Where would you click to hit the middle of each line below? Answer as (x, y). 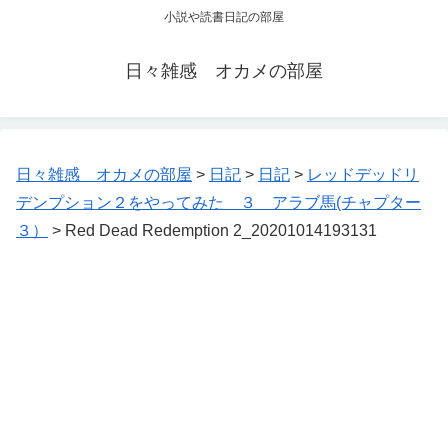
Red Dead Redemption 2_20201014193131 (221, 231)
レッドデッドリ (363, 175)
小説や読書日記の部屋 (224, 17)
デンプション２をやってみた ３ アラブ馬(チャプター (218, 203)
